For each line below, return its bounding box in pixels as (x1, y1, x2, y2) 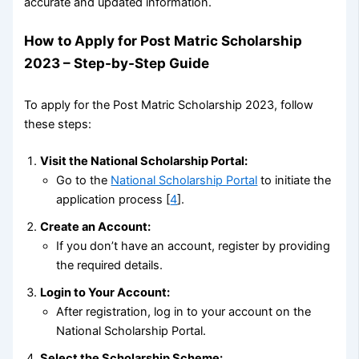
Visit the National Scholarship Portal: (40, 153, 248, 168)
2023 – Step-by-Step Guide (24, 54, 210, 72)
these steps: (24, 116, 92, 131)
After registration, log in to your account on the (56, 304, 312, 319)
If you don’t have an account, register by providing (56, 238, 331, 253)
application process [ (56, 192, 171, 207)
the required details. (56, 257, 163, 272)
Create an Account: (40, 219, 151, 234)
